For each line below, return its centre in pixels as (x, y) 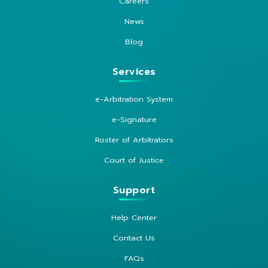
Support (134, 190)
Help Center (134, 217)
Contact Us (134, 237)
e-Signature (134, 119)
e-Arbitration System (134, 99)
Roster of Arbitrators (134, 139)
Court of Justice (134, 160)
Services (134, 71)
